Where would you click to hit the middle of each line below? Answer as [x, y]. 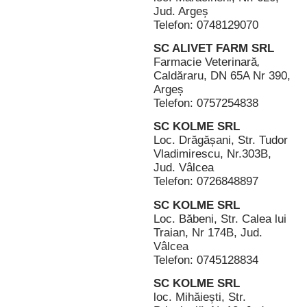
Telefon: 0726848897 [206, 182]
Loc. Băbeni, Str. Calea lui [220, 219]
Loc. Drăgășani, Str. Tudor [221, 140]
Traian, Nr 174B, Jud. [208, 232]
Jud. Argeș [181, 11]
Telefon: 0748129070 [206, 25]
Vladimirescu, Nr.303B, [212, 154]
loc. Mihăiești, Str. [200, 297]
